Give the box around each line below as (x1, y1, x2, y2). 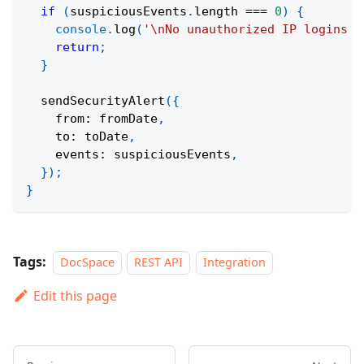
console (55, 22, 106, 37)
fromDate (92, 111, 158, 127)
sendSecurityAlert (41, 93, 165, 109)
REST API (134, 254, 184, 271)
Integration (202, 254, 266, 271)
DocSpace (60, 254, 115, 271)
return (55, 40, 99, 55)
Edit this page (32, 287, 117, 305)
